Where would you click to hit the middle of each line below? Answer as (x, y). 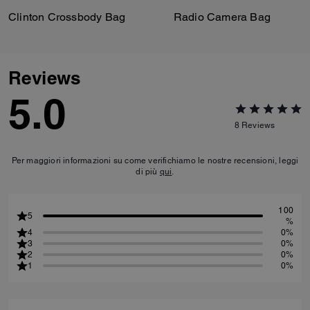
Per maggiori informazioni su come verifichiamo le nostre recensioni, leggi (155, 160)
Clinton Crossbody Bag (67, 17)
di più (148, 171)
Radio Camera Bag (222, 17)
